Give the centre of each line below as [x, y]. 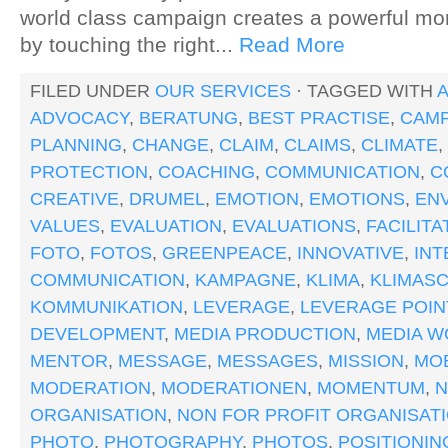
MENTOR [69, 361]
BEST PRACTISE [319, 118]
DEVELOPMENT [97, 334]
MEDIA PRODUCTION [265, 334]
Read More [292, 44]
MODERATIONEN [234, 388]
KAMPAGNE [245, 280]
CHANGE [170, 145]
